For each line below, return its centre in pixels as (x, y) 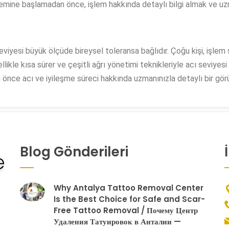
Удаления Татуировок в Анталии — (117, 222)
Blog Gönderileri (74, 152)
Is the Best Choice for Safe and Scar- (129, 199)
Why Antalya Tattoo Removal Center (129, 188)
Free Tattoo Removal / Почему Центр (126, 211)
